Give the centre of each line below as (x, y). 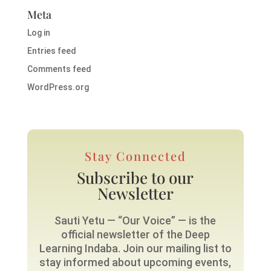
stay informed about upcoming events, (135, 263)
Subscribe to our (135, 178)
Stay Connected (135, 156)
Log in (38, 33)
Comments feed (59, 69)
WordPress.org (58, 87)
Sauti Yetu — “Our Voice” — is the (135, 221)
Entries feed (51, 51)
